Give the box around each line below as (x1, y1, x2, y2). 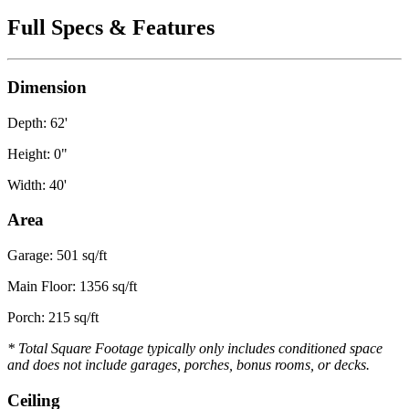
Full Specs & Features (7, 16, 215, 40)
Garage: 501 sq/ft (7, 247, 107, 264)
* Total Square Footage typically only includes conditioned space (7, 341, 383, 357)
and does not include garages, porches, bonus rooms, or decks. (7, 357, 370, 373)
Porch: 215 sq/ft (7, 309, 99, 326)
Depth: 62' (7, 114, 68, 131)
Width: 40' (7, 176, 67, 193)
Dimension (7, 77, 87, 97)
